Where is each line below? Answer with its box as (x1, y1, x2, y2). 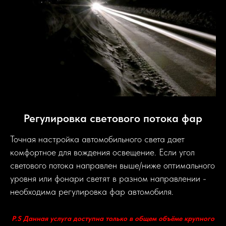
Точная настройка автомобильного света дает (10, 134, 185, 144)
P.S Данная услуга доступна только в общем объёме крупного (12, 214, 214, 222)
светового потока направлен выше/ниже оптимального (10, 160, 215, 171)
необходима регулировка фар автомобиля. (10, 186, 174, 197)
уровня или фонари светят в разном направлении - (10, 173, 206, 184)
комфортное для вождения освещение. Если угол (10, 147, 195, 157)
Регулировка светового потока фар (24, 111, 202, 125)
